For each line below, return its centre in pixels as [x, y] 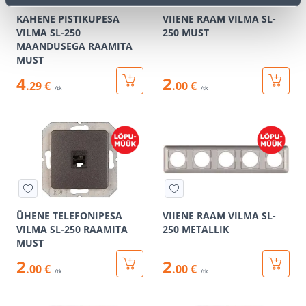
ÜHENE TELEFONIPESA [69, 215]
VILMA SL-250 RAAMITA [72, 229]
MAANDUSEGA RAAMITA [74, 46]
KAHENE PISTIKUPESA [68, 19]
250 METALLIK [196, 229]
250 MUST [186, 32]
